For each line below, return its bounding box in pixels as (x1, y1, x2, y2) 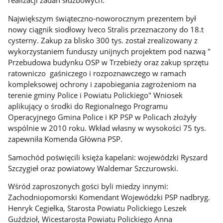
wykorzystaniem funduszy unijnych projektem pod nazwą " (8, 46, 211, 56)
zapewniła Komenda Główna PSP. (8, 133, 123, 144)
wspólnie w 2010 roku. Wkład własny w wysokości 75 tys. (8, 122, 207, 133)
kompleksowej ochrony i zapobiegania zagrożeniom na (8, 79, 197, 89)
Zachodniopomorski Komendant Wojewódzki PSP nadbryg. (8, 192, 211, 203)
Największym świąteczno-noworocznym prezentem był (8, 13, 197, 23)
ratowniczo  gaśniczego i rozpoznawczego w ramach (8, 68, 187, 78)
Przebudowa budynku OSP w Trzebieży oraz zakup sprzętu (8, 57, 209, 67)
